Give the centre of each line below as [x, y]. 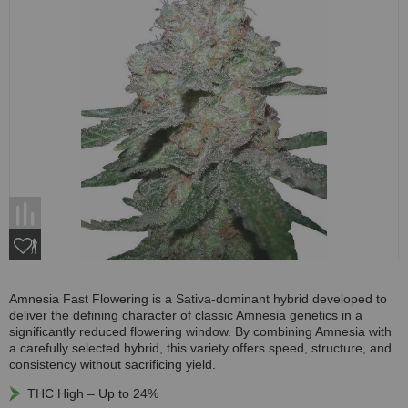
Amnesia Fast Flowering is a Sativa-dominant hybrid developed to [198, 298]
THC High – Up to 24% [93, 393]
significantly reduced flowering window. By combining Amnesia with [200, 331]
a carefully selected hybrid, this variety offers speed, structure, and [200, 347]
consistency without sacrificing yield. [112, 364]
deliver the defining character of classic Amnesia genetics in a [186, 315]
